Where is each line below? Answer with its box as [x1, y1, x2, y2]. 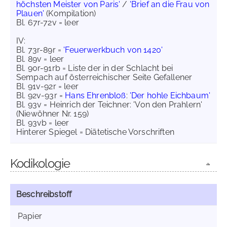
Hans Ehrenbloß [65, 91, 126, 100]
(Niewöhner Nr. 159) [16, 109, 89, 119]
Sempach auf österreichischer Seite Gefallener [16, 72, 193, 82]
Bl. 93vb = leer [16, 118, 69, 128]
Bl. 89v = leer [16, 54, 64, 64]
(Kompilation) [44, 9, 96, 18]
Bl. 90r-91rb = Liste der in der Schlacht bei [16, 63, 173, 73]
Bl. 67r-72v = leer [16, 18, 79, 27]
